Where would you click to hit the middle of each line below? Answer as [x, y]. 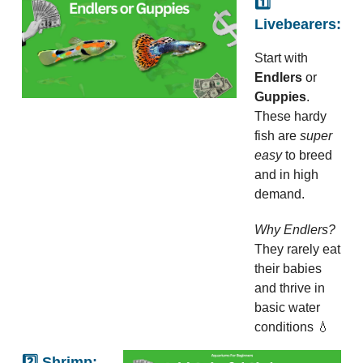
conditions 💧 [292, 327]
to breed [307, 156]
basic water [287, 308]
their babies [288, 269]
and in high [286, 175]
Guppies [280, 97]
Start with [281, 58]
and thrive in [290, 288]
